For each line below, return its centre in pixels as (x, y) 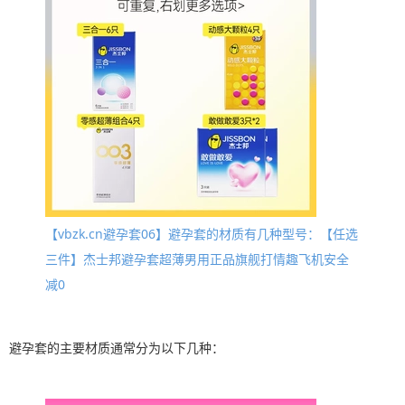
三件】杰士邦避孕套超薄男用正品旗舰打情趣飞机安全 (197, 259)
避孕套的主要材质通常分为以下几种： (117, 348)
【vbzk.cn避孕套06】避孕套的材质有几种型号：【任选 (202, 234)
